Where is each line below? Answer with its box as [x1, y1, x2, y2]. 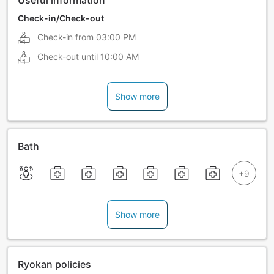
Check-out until [37, 51, 98, 62]
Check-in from [37, 31, 94, 42]
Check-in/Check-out [18, 12, 104, 23]
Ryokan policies [18, 257, 91, 270]
